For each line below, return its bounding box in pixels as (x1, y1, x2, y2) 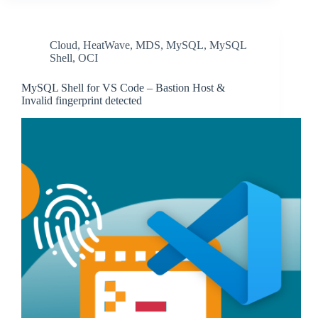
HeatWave (83, 39, 130, 52)
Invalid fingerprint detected (21, 94, 142, 107)
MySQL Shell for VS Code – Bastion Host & (21, 82, 225, 94)
